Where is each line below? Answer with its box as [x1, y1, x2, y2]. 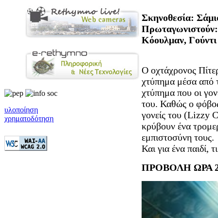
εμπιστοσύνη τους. [142, 132, 214, 143]
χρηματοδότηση [4, 114, 54, 123]
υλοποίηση [4, 106, 38, 114]
